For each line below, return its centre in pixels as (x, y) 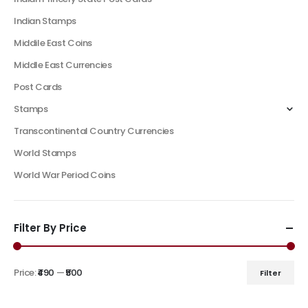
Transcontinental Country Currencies (94, 131)
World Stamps (45, 153)
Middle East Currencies (63, 65)
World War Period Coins (65, 175)
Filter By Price (50, 228)
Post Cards (38, 87)
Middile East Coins (53, 43)
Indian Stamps (45, 21)
